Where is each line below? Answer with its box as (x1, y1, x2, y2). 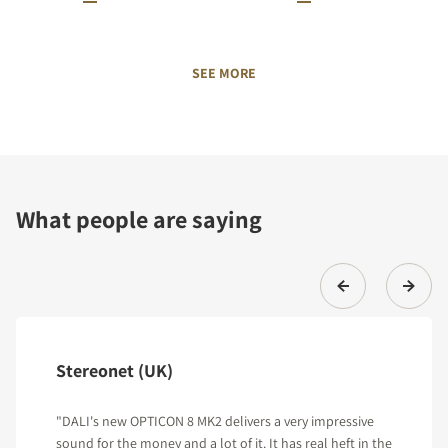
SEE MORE (192, 63, 256, 82)
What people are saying (16, 202, 262, 235)
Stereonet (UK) (56, 358, 173, 382)
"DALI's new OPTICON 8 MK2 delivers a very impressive (56, 411, 374, 430)
